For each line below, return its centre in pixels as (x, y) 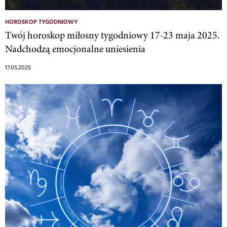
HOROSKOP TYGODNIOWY (41, 22)
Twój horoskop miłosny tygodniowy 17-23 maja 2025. (112, 35)
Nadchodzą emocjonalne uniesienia (75, 49)
